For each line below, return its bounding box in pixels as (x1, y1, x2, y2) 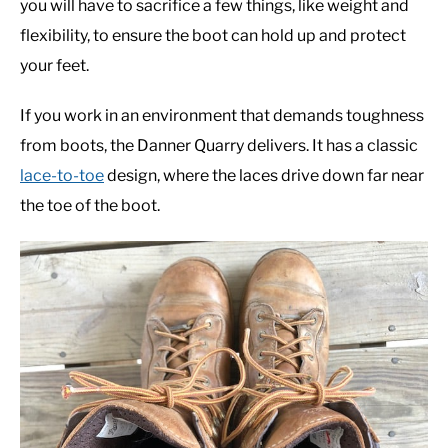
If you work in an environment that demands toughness (20, 106, 424, 126)
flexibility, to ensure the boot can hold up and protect (20, 26, 406, 46)
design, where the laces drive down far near (104, 166, 424, 186)
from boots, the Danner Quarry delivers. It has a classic (20, 136, 418, 156)
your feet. (20, 56, 89, 76)
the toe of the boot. (20, 196, 160, 216)
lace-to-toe (20, 166, 104, 186)
